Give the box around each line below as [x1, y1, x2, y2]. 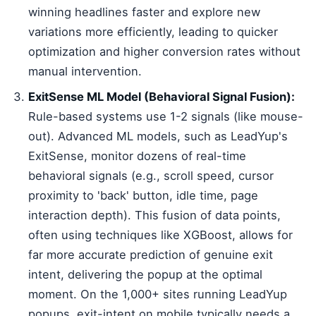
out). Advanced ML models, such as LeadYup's [28, 129, 288, 144]
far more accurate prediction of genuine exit [28, 248, 273, 262]
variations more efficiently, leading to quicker [28, 25, 278, 39]
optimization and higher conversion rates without [28, 44, 300, 59]
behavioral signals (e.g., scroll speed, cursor [28, 169, 274, 183]
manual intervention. [28, 64, 142, 79]
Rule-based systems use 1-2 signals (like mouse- [28, 109, 303, 124]
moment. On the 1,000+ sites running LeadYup [28, 287, 287, 302]
